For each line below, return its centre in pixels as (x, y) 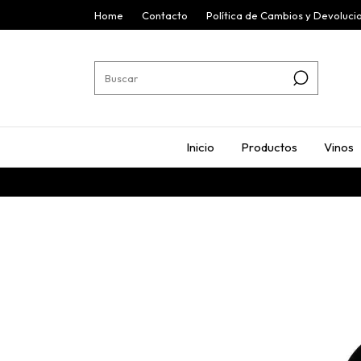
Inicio (200, 147)
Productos (269, 147)
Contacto (165, 15)
